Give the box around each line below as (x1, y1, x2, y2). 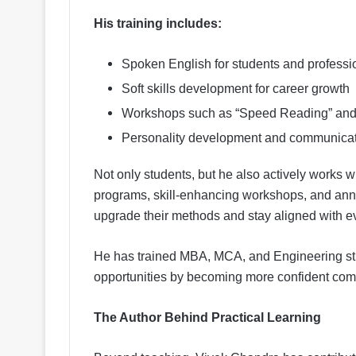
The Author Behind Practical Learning (94, 310, 321, 324)
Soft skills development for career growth (122, 81, 350, 95)
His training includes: (94, 16, 222, 30)
